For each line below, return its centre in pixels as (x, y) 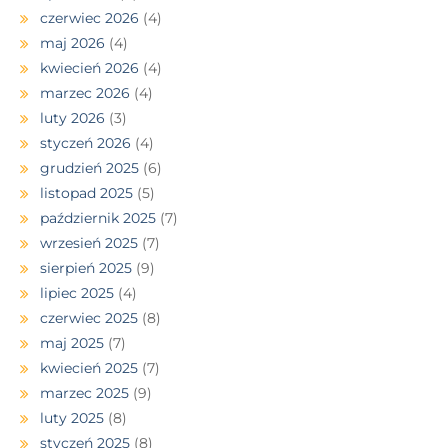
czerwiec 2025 (89, 317)
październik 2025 (98, 217)
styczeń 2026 (85, 142)
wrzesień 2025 (89, 242)
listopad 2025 (86, 192)
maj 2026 (72, 42)
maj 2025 (72, 342)
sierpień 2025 (86, 267)
